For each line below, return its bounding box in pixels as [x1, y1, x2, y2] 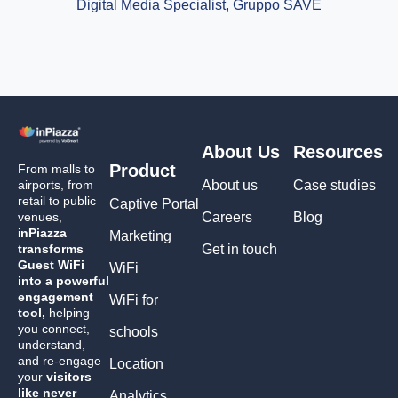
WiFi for [109, 291, 159, 307]
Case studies [292, 178, 376, 194]
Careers [201, 210, 252, 226]
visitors [46, 370, 92, 385]
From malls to [18, 162, 95, 177]
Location [109, 355, 164, 371]
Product [109, 160, 177, 180]
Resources [292, 142, 383, 163]
